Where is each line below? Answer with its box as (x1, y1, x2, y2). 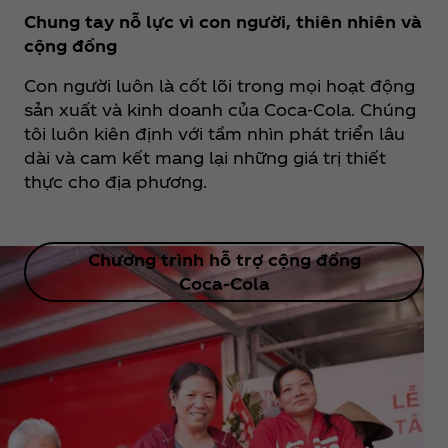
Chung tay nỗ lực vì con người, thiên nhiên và (24, 12, 422, 32)
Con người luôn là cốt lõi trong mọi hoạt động (24, 76, 415, 96)
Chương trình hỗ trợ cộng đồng (87, 250, 361, 270)
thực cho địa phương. (24, 172, 207, 192)
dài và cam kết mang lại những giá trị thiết (24, 148, 386, 168)
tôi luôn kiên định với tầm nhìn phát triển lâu (24, 124, 405, 144)
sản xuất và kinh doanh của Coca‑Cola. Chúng (24, 100, 416, 120)
